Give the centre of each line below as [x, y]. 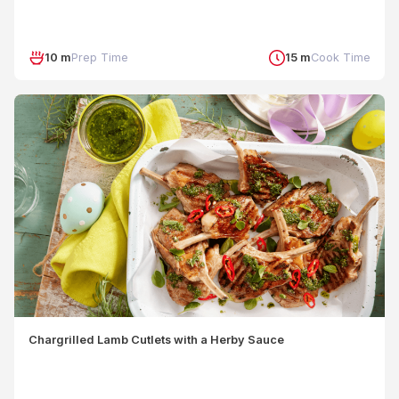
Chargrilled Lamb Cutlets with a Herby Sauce [156, 340]
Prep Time [100, 57]
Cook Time [341, 57]
